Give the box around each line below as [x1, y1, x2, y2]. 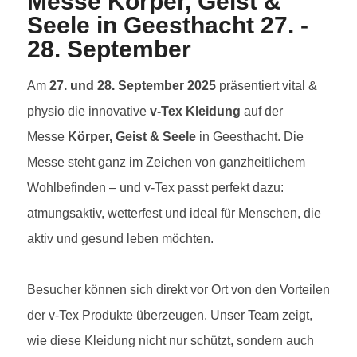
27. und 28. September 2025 [49, 78, 216, 92]
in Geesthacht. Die [196, 129, 304, 143]
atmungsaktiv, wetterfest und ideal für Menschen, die [27, 206, 321, 220]
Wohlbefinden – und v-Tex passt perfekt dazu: [27, 180, 284, 194]
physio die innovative [27, 104, 150, 118]
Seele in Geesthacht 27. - [27, 11, 308, 38]
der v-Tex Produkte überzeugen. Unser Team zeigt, [27, 308, 312, 322]
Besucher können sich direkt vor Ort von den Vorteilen [27, 282, 330, 296]
